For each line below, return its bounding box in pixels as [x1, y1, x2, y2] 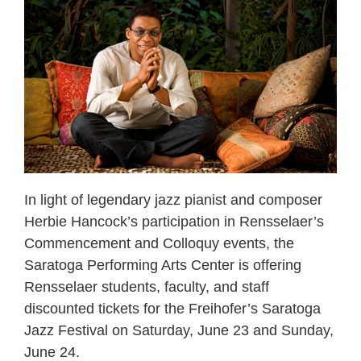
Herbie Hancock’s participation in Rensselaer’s [24, 213, 324, 230]
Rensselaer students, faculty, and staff [24, 278, 269, 295]
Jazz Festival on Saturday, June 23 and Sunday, [24, 322, 334, 338]
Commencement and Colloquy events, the [24, 234, 294, 251]
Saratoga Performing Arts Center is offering [24, 256, 301, 273]
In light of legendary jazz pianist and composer [24, 191, 322, 208]
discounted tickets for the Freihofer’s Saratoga [24, 300, 321, 317]
